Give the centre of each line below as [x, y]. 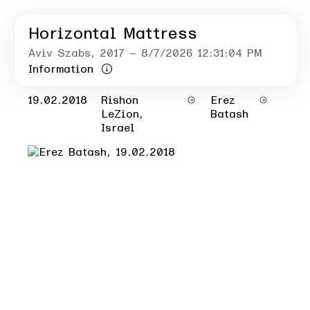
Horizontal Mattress [113, 34]
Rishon [120, 100]
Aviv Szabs [60, 53]
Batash [229, 114]
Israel [118, 128]
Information [61, 70]
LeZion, [122, 114]
